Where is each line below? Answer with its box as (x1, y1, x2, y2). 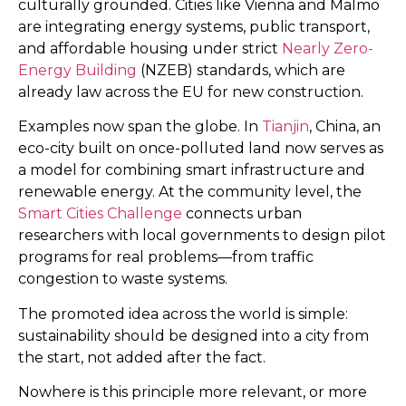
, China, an (309, 118, 381, 136)
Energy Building (18, 61, 137, 79)
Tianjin (262, 118, 309, 136)
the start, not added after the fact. (18, 348, 266, 366)
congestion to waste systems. (18, 270, 227, 288)
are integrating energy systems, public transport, (18, 17, 370, 35)
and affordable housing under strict (18, 39, 282, 57)
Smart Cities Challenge (18, 205, 182, 223)
